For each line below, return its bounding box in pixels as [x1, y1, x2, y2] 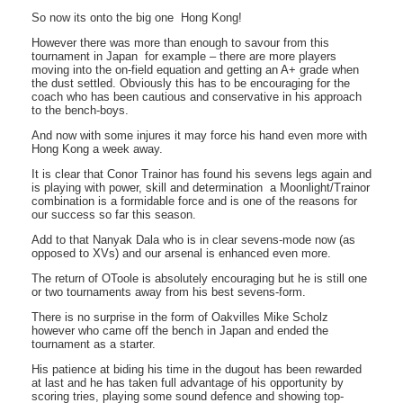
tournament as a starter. [31, 337, 156, 351]
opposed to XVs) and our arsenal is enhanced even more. [31, 246, 331, 260]
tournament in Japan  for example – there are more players [31, 49, 336, 63]
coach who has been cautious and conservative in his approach [31, 90, 362, 103]
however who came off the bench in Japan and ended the [31, 324, 328, 337]
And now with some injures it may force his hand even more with [31, 129, 367, 142]
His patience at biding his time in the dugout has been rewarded [31, 363, 362, 376]
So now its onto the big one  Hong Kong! [31, 11, 242, 24]
